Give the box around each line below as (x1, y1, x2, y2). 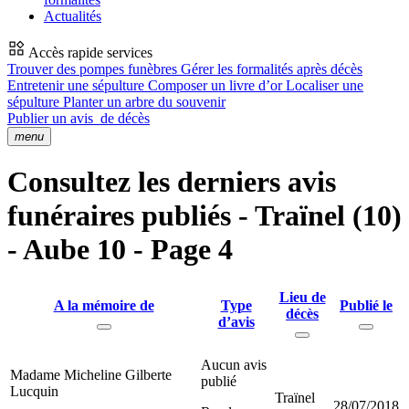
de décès (97, 110, 150, 126)
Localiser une (286, 78, 363, 93)
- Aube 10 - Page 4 (7, 233, 233, 267)
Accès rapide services (26, 45, 152, 60)
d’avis (217, 313, 255, 330)
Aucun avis (201, 356, 267, 372)
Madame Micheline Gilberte (10, 366, 172, 383)
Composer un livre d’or (148, 78, 286, 93)
